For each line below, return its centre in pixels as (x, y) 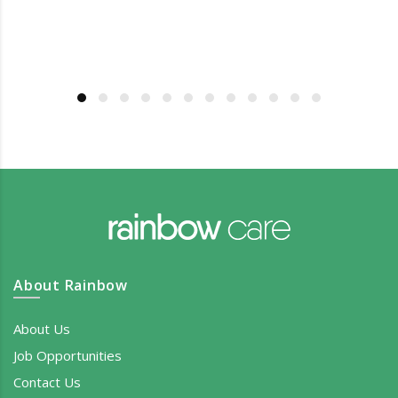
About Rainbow (71, 286)
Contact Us (47, 382)
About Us (42, 329)
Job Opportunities (68, 356)
